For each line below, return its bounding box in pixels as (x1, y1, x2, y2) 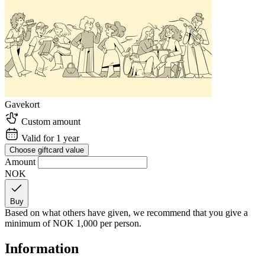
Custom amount (19, 116, 80, 127)
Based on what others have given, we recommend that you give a (5, 207, 248, 218)
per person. (100, 218, 141, 228)
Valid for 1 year (19, 132, 79, 143)
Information (5, 240, 79, 256)
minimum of (5, 218, 53, 228)
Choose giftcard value (9, 145, 84, 154)
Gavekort (5, 99, 40, 109)
